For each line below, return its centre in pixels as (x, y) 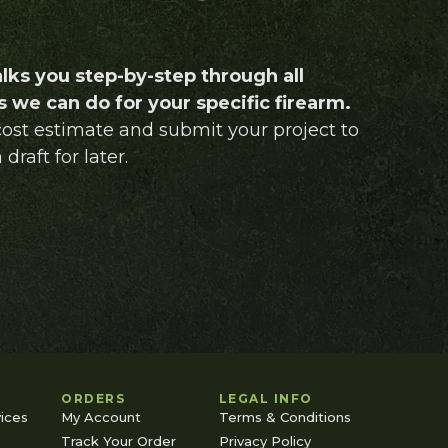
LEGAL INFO (265, 398)
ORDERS (93, 398)
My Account (101, 416)
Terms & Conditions (284, 416)
